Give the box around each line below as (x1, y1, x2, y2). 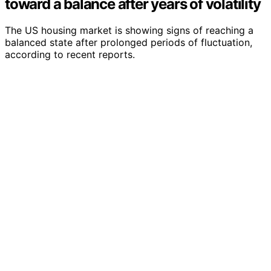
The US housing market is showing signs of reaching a (5, 24, 253, 37)
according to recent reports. (5, 48, 135, 61)
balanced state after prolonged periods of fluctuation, (5, 36, 252, 49)
